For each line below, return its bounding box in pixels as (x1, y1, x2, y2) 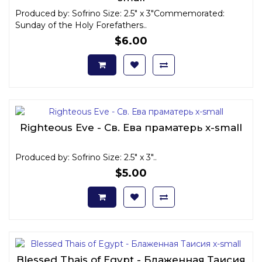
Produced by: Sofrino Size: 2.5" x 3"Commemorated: (15, 8, 225, 19)
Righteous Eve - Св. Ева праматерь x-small (20, 121, 242, 133)
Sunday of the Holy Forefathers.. (15, 19, 147, 30)
